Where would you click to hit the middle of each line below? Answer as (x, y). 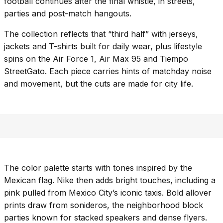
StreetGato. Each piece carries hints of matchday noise (108, 71)
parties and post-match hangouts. (68, 14)
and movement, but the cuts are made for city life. (99, 84)
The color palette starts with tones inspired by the (98, 168)
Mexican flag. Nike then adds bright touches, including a (110, 180)
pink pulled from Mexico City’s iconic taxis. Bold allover (108, 193)
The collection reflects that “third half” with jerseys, (101, 34)
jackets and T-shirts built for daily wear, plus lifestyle (103, 47)
